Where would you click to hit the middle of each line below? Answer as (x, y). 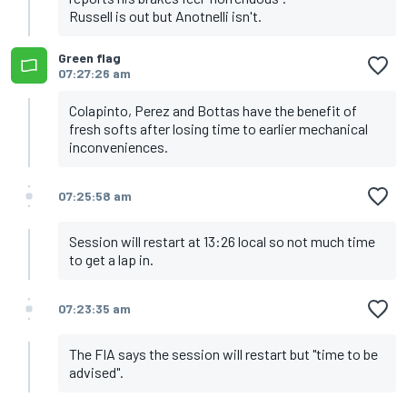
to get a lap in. (111, 260)
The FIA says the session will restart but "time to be (223, 354)
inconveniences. (119, 147)
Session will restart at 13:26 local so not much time (222, 242)
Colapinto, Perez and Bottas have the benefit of (213, 111)
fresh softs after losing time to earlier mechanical (218, 129)
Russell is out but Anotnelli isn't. (165, 16)
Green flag (89, 58)
